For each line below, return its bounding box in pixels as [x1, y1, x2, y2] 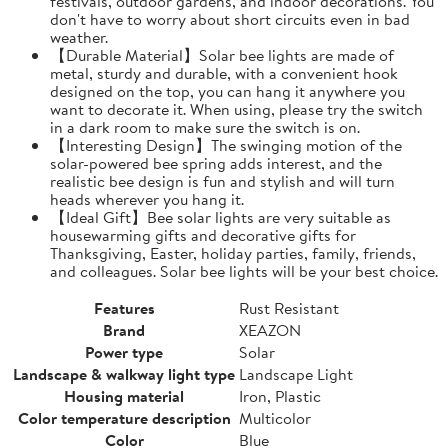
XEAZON [239, 318, 301, 341]
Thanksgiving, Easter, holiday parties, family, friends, [50, 241, 416, 264]
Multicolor [239, 406, 311, 429]
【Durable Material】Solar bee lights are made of [50, 43, 394, 66]
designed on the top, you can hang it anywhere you [50, 79, 405, 102]
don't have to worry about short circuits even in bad [50, 7, 410, 30]
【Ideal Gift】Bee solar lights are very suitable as [50, 205, 391, 228]
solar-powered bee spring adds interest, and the [50, 151, 382, 174]
